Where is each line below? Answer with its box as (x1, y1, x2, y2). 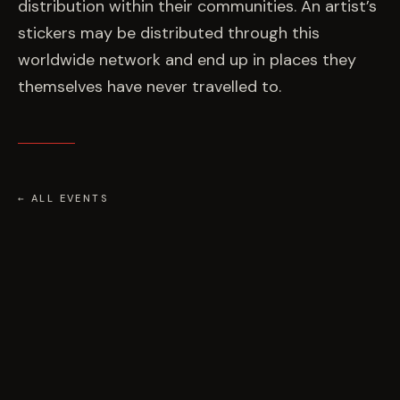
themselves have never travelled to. (18, 76, 281, 97)
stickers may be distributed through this (18, 22, 320, 44)
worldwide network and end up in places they (18, 49, 356, 71)
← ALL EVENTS (18, 192, 109, 204)
